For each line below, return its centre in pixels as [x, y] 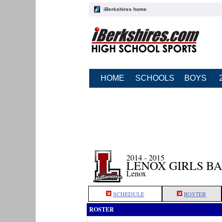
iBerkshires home [125, 9]
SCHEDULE [128, 194]
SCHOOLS [155, 78]
